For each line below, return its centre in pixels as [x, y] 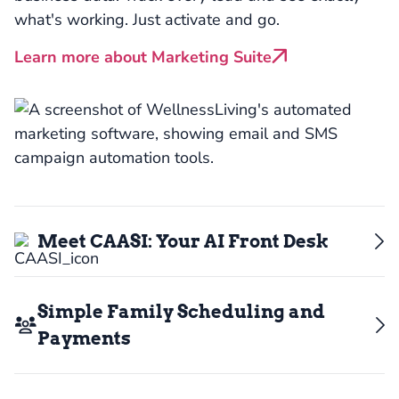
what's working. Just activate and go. [147, 20]
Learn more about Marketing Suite [143, 57]
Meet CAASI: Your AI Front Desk [183, 241]
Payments [84, 338]
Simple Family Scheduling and [181, 312]
